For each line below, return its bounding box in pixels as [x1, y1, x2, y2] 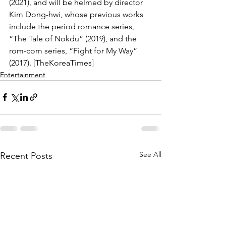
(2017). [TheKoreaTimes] [9, 58, 94, 68]
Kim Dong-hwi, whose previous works [9, 9, 145, 19]
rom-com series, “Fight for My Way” [9, 45, 139, 55]
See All [139, 149, 161, 159]
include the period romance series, [9, 21, 136, 31]
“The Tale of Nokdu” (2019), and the [9, 33, 139, 43]
